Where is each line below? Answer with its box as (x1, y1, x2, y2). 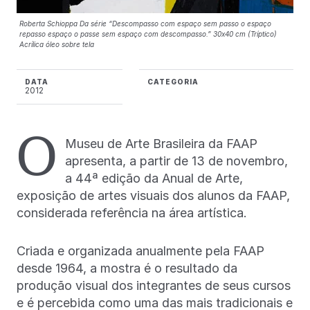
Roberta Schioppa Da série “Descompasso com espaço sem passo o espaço (19, 19, 271, 28)
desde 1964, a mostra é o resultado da (17, 261, 237, 275)
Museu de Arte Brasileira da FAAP (65, 136, 257, 151)
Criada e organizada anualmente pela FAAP (17, 244, 264, 258)
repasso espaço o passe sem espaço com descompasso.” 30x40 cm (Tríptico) (19, 30, 277, 38)
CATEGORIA (147, 77, 199, 86)
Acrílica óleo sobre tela (19, 40, 94, 48)
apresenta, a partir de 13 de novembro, (65, 154, 288, 168)
